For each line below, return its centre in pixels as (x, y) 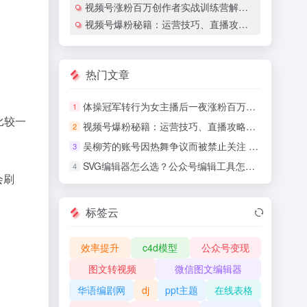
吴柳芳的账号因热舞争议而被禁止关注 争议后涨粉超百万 (165, 146)
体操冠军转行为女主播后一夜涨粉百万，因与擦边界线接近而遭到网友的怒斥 (164, 106)
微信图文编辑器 (208, 268)
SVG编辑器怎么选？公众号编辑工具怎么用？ (164, 165)
